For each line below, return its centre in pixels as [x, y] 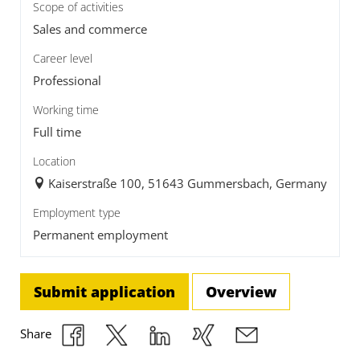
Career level [63, 58]
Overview [241, 292]
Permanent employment [100, 235]
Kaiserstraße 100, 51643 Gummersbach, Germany [188, 184]
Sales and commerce [90, 29]
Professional [67, 81]
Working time [66, 110]
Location [54, 161]
